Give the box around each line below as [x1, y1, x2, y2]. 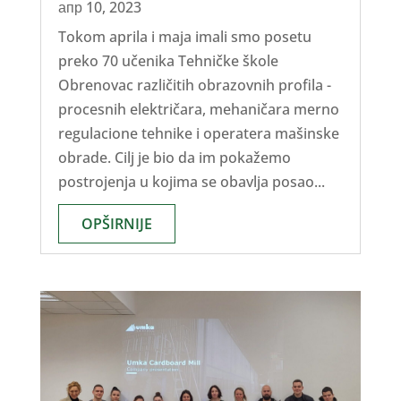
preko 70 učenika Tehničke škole [57, 50, 278, 71]
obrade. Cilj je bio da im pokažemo [57, 147, 291, 167]
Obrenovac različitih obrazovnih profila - [57, 74, 331, 95]
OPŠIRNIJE [81, 213, 152, 234]
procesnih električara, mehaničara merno [57, 98, 339, 119]
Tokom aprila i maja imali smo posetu [57, 26, 311, 47]
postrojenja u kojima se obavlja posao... [57, 171, 325, 192]
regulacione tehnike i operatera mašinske [57, 123, 339, 143]
